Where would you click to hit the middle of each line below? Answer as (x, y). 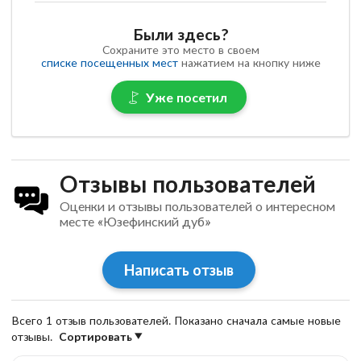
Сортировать (95, 337)
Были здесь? (180, 34)
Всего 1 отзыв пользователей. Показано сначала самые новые (176, 321)
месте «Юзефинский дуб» (135, 222)
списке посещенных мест (109, 62)
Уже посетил (187, 97)
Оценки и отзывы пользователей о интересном (197, 206)
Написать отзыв (178, 270)
